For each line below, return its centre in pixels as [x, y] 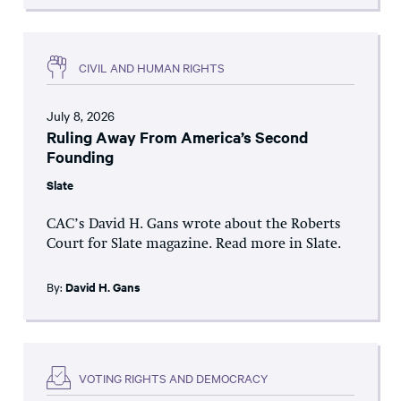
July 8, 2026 [81, 116]
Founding [80, 157]
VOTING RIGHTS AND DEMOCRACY [173, 377]
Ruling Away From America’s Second [177, 137]
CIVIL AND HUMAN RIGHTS [152, 67]
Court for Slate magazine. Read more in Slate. [194, 245]
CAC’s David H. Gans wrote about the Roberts [194, 225]
